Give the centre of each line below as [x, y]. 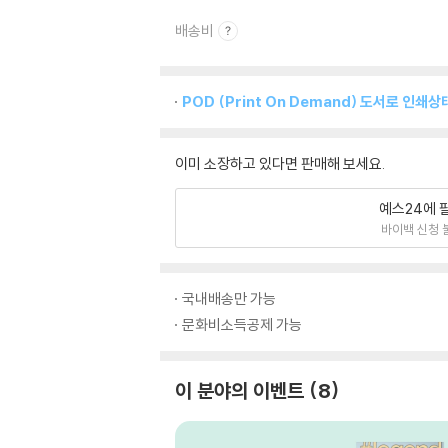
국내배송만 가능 [229, 298]
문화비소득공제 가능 [242, 324]
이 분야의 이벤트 [239, 390]
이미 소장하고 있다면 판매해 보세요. [280, 163]
